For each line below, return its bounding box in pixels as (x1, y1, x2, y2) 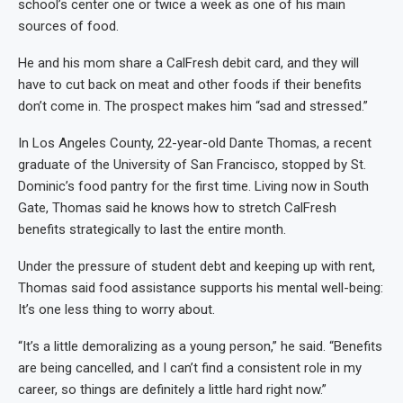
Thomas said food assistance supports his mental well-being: (18, 280, 383, 297)
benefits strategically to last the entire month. (18, 221, 286, 238)
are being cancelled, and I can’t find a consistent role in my (18, 360, 362, 377)
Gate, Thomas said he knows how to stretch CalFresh (18, 200, 336, 217)
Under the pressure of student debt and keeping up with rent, (18, 258, 375, 275)
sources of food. (18, 18, 119, 35)
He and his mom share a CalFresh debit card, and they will (18, 55, 359, 72)
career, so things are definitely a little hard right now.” (18, 381, 327, 399)
